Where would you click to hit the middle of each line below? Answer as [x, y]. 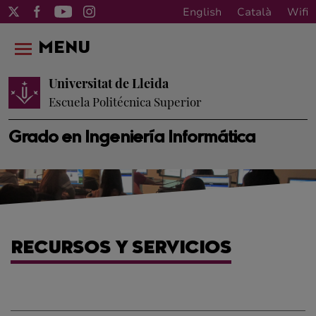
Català [254, 12]
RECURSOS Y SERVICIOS [121, 249]
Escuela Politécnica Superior [125, 102]
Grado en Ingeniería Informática [132, 138]
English [202, 12]
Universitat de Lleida [109, 83]
